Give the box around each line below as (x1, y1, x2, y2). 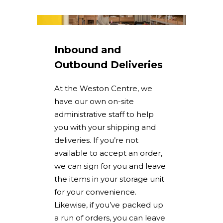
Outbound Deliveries (54, 59, 163, 71)
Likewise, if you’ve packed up (54, 200, 163, 210)
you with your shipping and (54, 122, 156, 132)
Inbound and (54, 44, 121, 56)
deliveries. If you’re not (54, 135, 138, 145)
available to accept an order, (54, 148, 162, 158)
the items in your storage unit (54, 174, 164, 184)
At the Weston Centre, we (54, 84, 152, 93)
